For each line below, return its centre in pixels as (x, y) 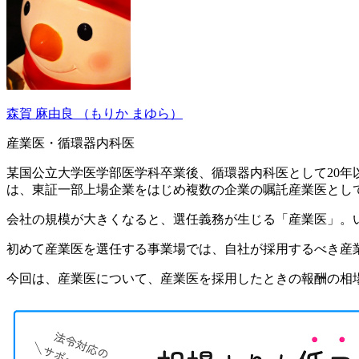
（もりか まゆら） (130, 113)
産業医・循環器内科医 (71, 143)
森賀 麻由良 (42, 113)
